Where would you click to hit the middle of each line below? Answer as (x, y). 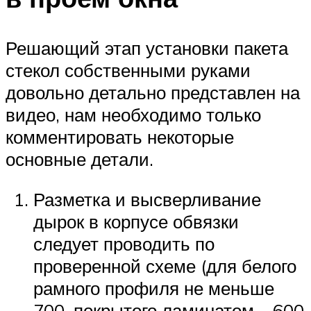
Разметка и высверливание (147, 199)
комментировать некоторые (120, 137)
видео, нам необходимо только (133, 115)
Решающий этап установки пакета (147, 48)
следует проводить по (124, 243)
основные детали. (79, 159)
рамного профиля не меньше (154, 288)
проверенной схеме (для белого (165, 266)
